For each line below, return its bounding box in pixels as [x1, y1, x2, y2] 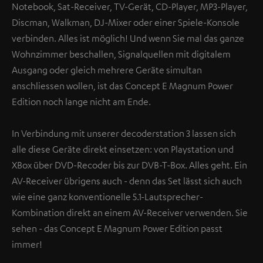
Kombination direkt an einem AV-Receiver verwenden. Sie [12, 206, 248, 218]
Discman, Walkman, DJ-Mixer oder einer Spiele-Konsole [12, 16, 240, 28]
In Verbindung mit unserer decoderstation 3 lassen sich [12, 127, 236, 139]
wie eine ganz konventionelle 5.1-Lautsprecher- [12, 190, 203, 203]
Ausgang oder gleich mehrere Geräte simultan [12, 63, 202, 76]
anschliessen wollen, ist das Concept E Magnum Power [12, 79, 233, 92]
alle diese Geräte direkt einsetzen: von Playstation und [12, 143, 234, 155]
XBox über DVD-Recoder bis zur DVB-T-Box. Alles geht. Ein [12, 159, 247, 171]
